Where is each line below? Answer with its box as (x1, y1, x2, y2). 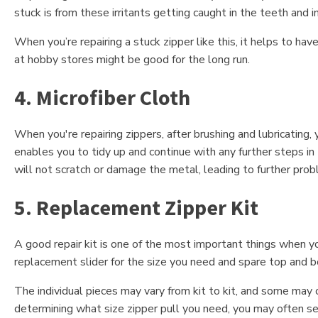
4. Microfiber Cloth (14, 84, 190, 111)
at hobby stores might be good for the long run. (14, 52, 250, 68)
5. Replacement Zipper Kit (14, 194, 258, 221)
